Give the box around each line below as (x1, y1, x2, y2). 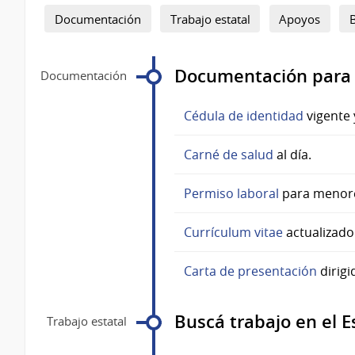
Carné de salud (184, 146, 273, 164)
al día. (273, 146, 311, 164)
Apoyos (279, 10, 321, 27)
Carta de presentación (184, 262, 317, 281)
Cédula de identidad (184, 107, 303, 125)
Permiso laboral (184, 185, 279, 203)
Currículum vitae (184, 223, 283, 242)
